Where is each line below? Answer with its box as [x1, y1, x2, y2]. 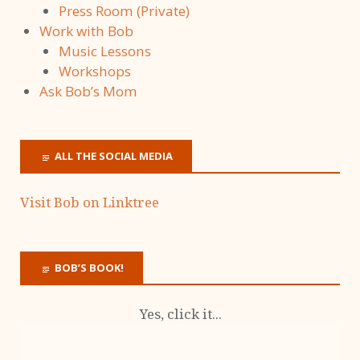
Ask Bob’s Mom [39, 82, 137, 101]
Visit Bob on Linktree [20, 194, 159, 211]
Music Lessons [59, 42, 151, 61]
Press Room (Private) [59, 2, 190, 21]
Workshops [59, 62, 131, 81]
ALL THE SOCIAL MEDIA [55, 149, 173, 164]
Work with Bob [39, 22, 133, 41]
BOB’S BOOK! [55, 260, 124, 275]
